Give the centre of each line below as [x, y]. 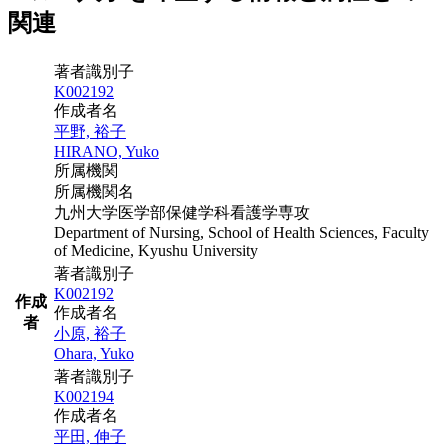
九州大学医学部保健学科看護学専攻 [182, 212]
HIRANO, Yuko [106, 151]
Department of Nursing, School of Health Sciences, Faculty [241, 232]
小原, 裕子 [90, 333]
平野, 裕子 [90, 131]
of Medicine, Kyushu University [156, 250]
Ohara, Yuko [94, 353]
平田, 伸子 [90, 436]
